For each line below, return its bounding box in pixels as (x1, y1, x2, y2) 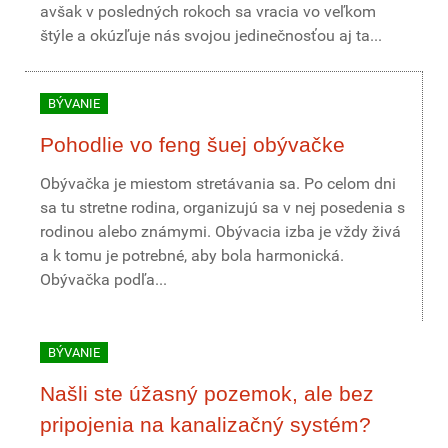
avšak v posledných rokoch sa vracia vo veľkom (40, 2, 376, 21)
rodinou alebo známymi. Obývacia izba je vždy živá (40, 222, 401, 241)
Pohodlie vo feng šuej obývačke (40, 133, 345, 156)
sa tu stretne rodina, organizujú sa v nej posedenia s (40, 198, 405, 217)
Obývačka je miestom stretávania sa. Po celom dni (40, 174, 396, 193)
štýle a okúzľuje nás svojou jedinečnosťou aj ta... (40, 26, 382, 45)
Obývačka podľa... (40, 270, 167, 289)
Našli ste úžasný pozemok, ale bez (40, 382, 374, 405)
